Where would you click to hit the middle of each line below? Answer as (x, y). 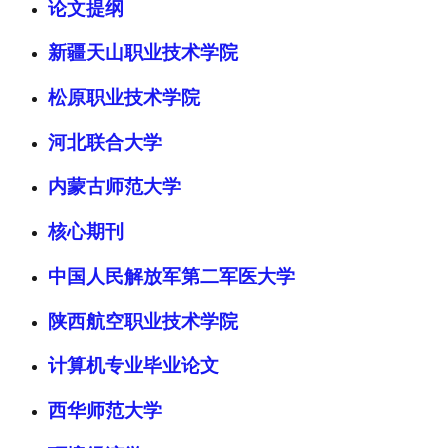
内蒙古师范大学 (114, 187)
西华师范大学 (105, 411)
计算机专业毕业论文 (133, 366)
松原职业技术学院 (124, 98)
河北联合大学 (105, 142)
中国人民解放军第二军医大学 (171, 276)
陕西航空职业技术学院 (143, 321)
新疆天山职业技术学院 (143, 53)
